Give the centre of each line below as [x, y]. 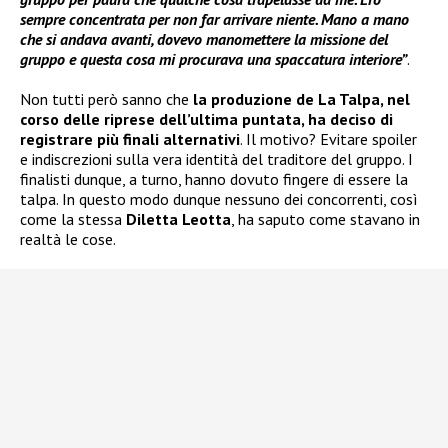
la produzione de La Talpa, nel [301, 98]
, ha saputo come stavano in [325, 218]
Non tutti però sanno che [106, 98]
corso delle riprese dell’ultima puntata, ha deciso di [206, 118]
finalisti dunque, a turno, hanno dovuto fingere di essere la [214, 178]
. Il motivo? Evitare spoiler [328, 138]
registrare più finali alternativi [130, 138]
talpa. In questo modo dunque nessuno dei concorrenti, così [219, 198]
